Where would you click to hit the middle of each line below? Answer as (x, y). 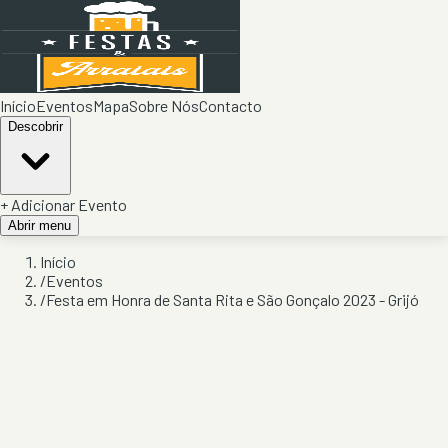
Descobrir (35, 126)
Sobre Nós (164, 105)
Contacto (230, 105)
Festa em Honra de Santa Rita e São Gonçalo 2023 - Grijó (232, 299)
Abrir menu (39, 225)
